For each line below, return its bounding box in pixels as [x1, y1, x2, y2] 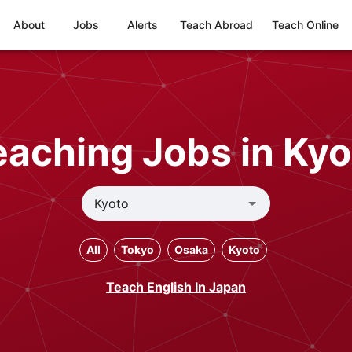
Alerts [126, 18, 158, 31]
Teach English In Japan [106, 279, 246, 295]
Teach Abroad [180, 18, 253, 31]
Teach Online [272, 18, 339, 31]
